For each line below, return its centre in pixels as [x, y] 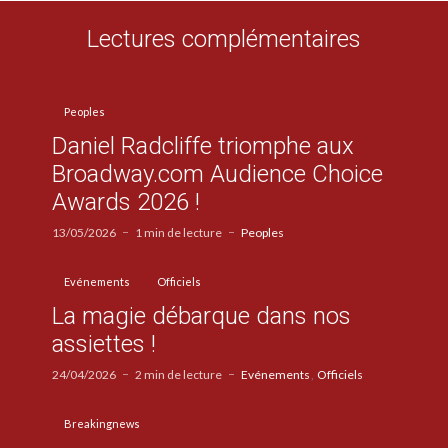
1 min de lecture [178, 232]
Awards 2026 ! [126, 201]
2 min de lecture [178, 374]
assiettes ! [104, 343]
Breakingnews [102, 423]
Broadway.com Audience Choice [217, 173]
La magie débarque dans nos [201, 315]
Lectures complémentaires [224, 38]
